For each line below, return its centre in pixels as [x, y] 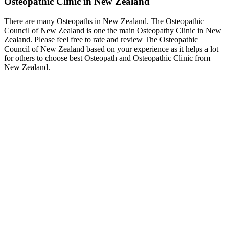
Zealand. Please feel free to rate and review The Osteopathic [101, 39]
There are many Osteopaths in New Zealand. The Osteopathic [104, 21]
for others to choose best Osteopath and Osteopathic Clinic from [107, 58]
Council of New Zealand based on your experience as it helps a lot [111, 49]
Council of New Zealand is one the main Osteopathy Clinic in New [113, 30]
